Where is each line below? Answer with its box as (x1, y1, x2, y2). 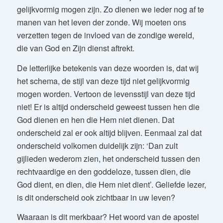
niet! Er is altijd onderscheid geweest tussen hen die (16, 101, 200, 112)
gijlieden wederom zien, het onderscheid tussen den (16, 152, 200, 164)
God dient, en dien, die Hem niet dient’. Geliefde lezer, (16, 178, 206, 190)
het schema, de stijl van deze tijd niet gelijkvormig (16, 75, 190, 87)
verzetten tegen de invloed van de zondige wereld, (16, 29, 194, 41)
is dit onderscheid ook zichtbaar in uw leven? (16, 191, 175, 203)
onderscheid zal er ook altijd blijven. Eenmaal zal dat (16, 126, 202, 138)
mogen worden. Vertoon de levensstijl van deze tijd (16, 88, 195, 100)
